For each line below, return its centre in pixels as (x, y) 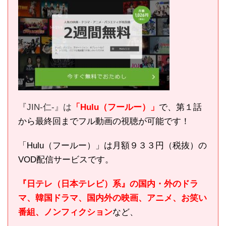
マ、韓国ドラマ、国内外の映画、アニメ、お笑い (112, 198)
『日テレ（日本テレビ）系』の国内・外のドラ (108, 184)
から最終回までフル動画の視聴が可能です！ (104, 121)
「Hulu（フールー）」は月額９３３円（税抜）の (112, 145)
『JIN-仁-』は (45, 107)
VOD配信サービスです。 (66, 159)
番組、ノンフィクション (65, 212)
